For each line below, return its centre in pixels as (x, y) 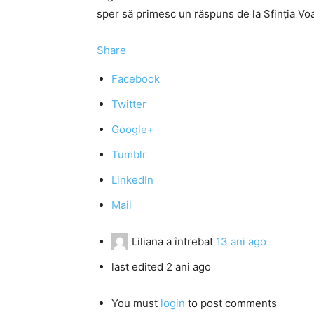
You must (136, 303)
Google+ (133, 129)
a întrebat (190, 241)
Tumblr (129, 155)
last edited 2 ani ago (161, 267)
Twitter (129, 104)
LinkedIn (132, 180)
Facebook (136, 79)
